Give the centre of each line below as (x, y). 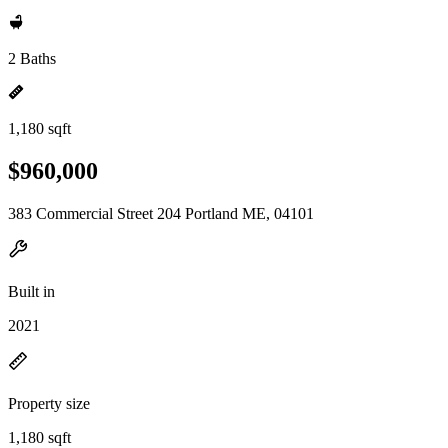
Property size (49, 403)
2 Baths (32, 58)
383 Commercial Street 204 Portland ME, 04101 (161, 213)
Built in (31, 291)
